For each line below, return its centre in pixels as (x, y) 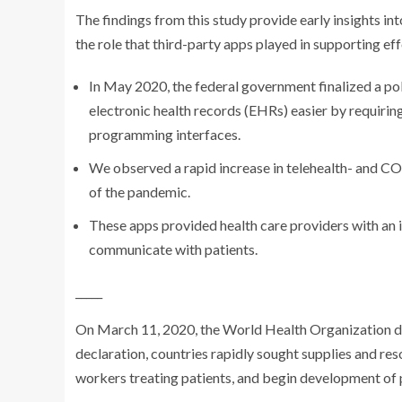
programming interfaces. (165, 134)
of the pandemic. (140, 192)
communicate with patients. (173, 249)
